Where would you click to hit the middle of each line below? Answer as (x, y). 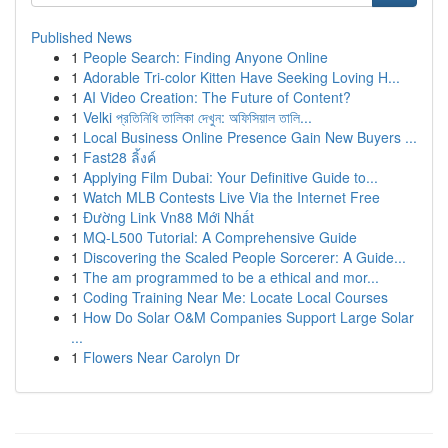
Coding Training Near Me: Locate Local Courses (235, 297)
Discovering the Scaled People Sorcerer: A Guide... (244, 257)
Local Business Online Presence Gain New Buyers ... (250, 137)
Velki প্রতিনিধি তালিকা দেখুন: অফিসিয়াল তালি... (197, 117)
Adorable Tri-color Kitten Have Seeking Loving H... (241, 77)
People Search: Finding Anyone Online (205, 57)
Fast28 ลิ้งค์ (119, 157)
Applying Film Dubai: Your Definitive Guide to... (230, 177)
